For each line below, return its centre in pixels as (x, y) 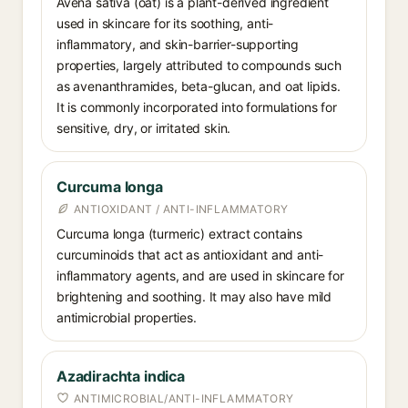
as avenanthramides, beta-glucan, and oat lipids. (199, 86)
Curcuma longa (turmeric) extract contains (180, 234)
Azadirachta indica (121, 376)
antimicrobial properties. (127, 317)
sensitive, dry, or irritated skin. (144, 128)
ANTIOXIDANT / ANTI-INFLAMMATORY (181, 209)
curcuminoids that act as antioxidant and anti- (190, 255)
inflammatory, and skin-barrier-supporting (178, 44)
